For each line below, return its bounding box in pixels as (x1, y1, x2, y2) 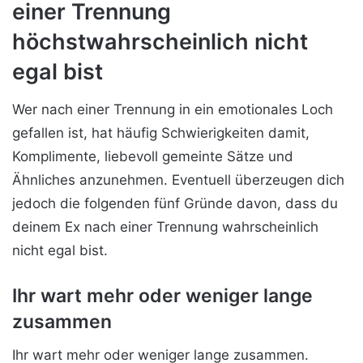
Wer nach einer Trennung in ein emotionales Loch (12, 100, 333, 117)
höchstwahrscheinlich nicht (12, 28, 308, 56)
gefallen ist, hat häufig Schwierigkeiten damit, (12, 124, 310, 141)
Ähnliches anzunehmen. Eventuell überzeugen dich (12, 171, 344, 188)
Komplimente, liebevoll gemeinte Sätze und (12, 147, 293, 164)
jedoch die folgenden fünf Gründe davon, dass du (12, 194, 338, 211)
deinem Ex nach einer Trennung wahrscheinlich (12, 218, 318, 235)
